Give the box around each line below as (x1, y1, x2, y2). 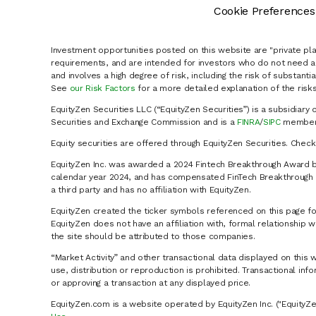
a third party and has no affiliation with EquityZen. (51, 185, 251, 195)
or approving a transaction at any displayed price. (51, 278, 250, 288)
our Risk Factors (69, 83, 135, 94)
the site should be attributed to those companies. (51, 231, 255, 242)
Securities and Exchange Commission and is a (51, 117, 237, 128)
